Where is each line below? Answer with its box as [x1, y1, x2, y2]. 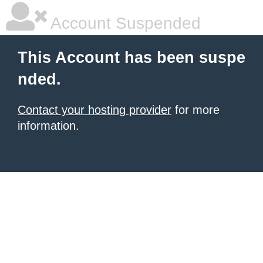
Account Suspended [47, 14, 201, 32]
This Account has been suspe [18, 49, 245, 66]
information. [18, 119, 79, 132]
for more [171, 103, 220, 116]
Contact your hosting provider [18, 103, 171, 116]
